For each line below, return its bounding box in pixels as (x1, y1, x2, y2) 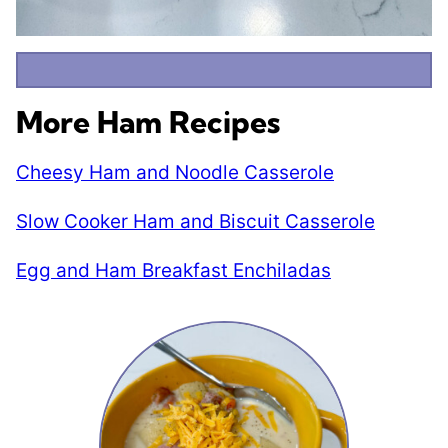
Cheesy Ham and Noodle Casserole (16, 160, 334, 184)
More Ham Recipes (16, 102, 280, 141)
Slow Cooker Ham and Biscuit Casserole (16, 209, 375, 233)
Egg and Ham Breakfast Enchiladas (16, 258, 331, 282)
